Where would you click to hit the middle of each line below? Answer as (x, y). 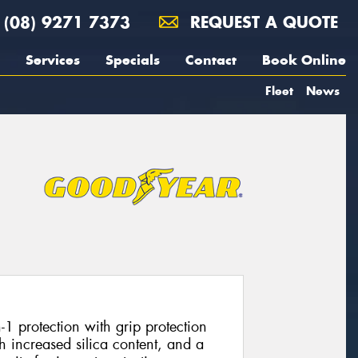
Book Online (304, 60)
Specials (133, 60)
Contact (211, 60)
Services (53, 60)
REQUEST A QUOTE (261, 22)
